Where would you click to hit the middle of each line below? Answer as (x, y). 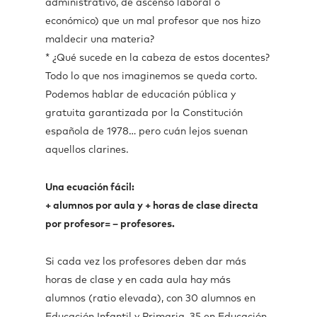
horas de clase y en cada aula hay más (138, 280)
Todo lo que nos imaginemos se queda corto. (151, 76)
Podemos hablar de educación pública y (140, 95)
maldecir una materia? (100, 40)
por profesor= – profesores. (110, 224)
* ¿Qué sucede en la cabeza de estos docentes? (157, 58)
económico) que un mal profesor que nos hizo (153, 21)
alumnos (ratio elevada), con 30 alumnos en (150, 299)
